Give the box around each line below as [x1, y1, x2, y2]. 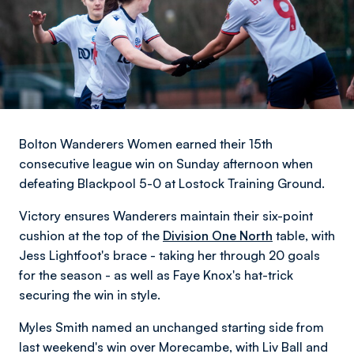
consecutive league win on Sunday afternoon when [19, 156, 313, 171]
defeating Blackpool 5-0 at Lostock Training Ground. [19, 175, 328, 191]
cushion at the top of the [19, 228, 163, 243]
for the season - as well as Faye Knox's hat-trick [19, 267, 293, 283]
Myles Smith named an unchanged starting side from [19, 319, 324, 335]
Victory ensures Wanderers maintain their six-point [19, 208, 313, 224]
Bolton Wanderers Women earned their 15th [19, 136, 273, 152]
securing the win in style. [19, 287, 164, 303]
